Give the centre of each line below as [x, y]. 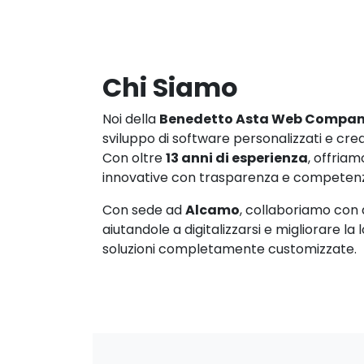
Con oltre [134, 158]
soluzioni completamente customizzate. [230, 249]
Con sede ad [144, 210]
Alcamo [212, 210]
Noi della [131, 119]
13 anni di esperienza [237, 158]
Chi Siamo [170, 87]
